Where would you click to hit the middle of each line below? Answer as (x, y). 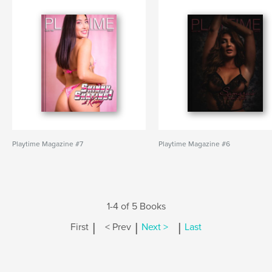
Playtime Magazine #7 (48, 144)
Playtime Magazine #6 (195, 144)
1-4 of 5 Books (136, 206)
